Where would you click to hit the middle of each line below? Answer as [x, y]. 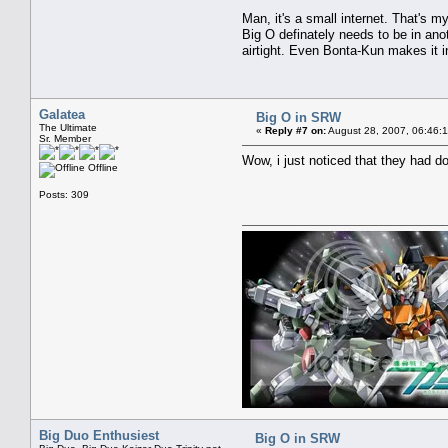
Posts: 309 [64, 194]
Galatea [62, 114]
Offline [101, 167]
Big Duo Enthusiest [99, 435]
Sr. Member [65, 138]
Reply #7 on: [295, 130]
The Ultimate [68, 127]
